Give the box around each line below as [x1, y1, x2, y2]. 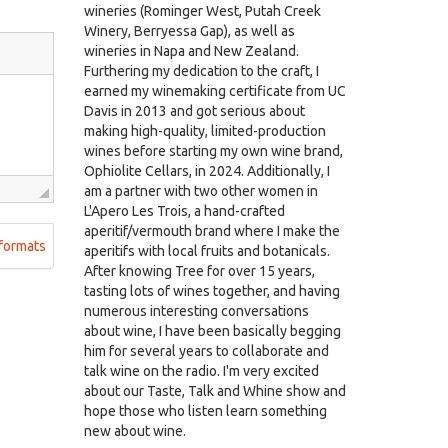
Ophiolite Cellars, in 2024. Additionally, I [83, 163, 330, 179]
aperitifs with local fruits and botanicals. [83, 243, 330, 259]
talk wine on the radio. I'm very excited [83, 363, 319, 379]
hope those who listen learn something [83, 403, 327, 419]
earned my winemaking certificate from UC [83, 83, 346, 99]
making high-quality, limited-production [83, 123, 326, 139]
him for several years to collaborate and [83, 343, 329, 359]
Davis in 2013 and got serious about [83, 103, 305, 119]
